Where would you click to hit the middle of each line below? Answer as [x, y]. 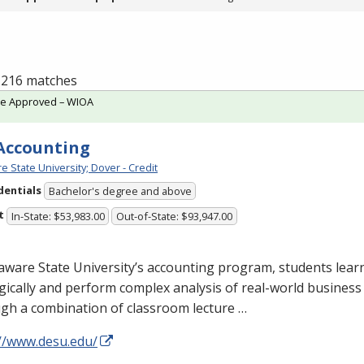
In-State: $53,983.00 [58, 216]
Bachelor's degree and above [120, 191]
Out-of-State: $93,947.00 [175, 216]
